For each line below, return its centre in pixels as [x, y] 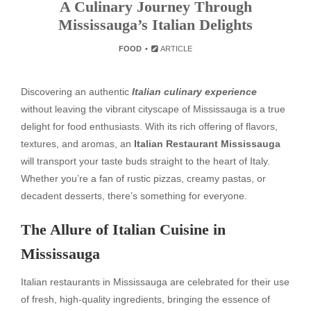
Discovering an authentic [76, 92]
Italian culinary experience [194, 92]
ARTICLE [176, 49]
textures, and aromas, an [77, 144]
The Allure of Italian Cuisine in [123, 229]
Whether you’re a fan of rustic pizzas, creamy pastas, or [143, 178]
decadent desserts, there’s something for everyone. [134, 196]
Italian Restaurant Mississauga [207, 144]
